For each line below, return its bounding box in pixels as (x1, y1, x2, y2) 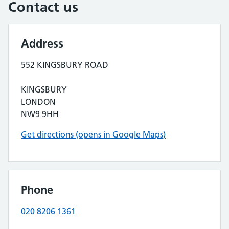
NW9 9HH (21, 109, 59, 119)
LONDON (21, 97, 56, 107)
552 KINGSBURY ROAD (21, 60, 108, 70)
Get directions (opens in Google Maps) (21, 129, 166, 140)
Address (21, 36, 63, 51)
